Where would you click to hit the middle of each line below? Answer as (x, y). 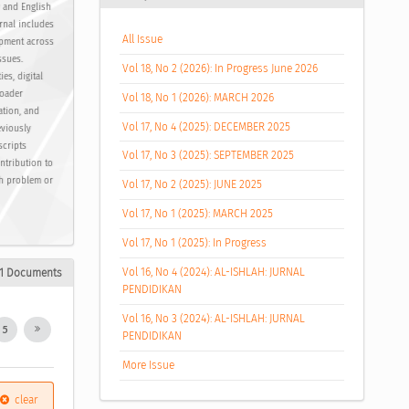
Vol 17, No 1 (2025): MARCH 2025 (198, 214)
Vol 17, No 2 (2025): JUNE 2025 (193, 185)
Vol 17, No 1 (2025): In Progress (195, 243)
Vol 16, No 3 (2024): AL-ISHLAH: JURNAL (214, 319)
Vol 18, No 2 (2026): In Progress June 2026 (220, 68)
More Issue (149, 366)
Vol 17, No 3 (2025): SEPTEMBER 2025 (209, 156)
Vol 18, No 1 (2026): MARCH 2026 (199, 97)
